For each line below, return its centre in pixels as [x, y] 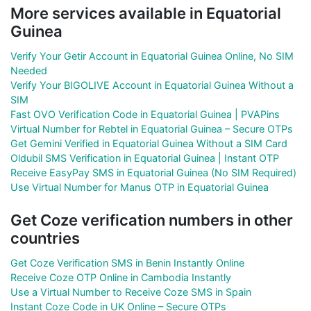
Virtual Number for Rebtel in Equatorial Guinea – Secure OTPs [152, 128]
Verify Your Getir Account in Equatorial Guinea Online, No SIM [152, 56]
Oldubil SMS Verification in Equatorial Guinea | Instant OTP [145, 158]
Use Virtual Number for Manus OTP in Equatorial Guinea [140, 187]
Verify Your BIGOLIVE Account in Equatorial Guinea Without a [152, 85]
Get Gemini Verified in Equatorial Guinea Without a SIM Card [149, 143]
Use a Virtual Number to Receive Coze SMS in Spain [131, 292]
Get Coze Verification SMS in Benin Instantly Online [127, 262]
